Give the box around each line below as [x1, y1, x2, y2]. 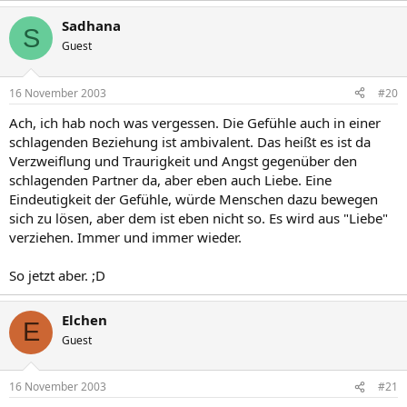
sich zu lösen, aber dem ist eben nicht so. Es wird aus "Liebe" [9, 208, 388, 227]
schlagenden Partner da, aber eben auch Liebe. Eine [9, 170, 332, 189]
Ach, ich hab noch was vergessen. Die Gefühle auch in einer [9, 113, 381, 132]
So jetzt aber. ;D [9, 265, 105, 284]
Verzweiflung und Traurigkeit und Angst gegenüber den [9, 151, 357, 170]
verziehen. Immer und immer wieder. [9, 227, 242, 246]
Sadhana [62, 16, 121, 35]
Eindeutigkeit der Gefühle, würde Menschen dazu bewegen [9, 189, 378, 208]
